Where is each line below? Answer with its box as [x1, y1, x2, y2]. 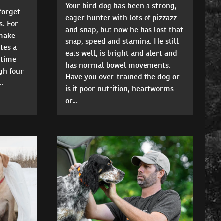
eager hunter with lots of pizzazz [65, 12, 177, 23]
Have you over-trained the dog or [65, 72, 180, 82]
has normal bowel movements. [65, 60, 171, 71]
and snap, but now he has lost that [65, 24, 183, 35]
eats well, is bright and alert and [65, 48, 177, 59]
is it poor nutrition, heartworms [65, 83, 174, 94]
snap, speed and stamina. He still [65, 36, 179, 47]
